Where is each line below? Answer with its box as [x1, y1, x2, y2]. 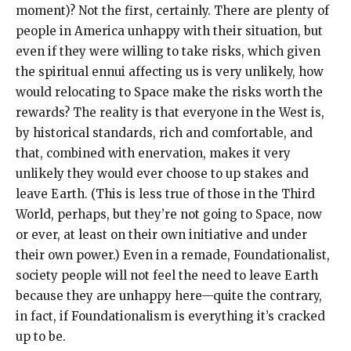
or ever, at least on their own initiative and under [16, 226, 307, 242]
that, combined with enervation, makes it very [16, 145, 291, 161]
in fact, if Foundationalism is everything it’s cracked [16, 308, 325, 324]
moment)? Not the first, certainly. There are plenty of [16, 2, 329, 18]
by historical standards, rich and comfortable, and [16, 125, 313, 140]
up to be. [16, 328, 66, 344]
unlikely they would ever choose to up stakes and [16, 165, 309, 181]
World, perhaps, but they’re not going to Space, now [16, 206, 322, 222]
